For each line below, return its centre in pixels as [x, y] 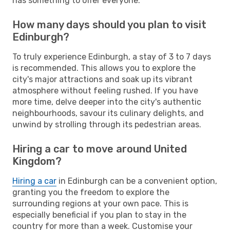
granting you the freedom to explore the [91, 192]
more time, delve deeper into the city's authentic [107, 102]
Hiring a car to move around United [100, 149]
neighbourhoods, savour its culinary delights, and [108, 113]
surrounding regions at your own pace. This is [100, 203]
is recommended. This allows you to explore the [104, 68]
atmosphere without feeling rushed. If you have [105, 90]
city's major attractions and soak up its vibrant [102, 79]
